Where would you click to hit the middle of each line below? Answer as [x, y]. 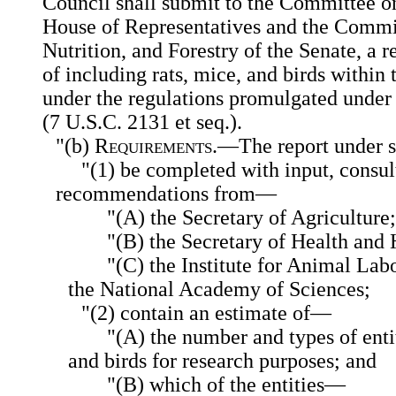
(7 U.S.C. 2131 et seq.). [142, 122]
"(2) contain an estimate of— [206, 313]
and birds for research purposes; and [223, 361]
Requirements [153, 146]
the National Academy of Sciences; [220, 289]
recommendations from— [166, 194]
